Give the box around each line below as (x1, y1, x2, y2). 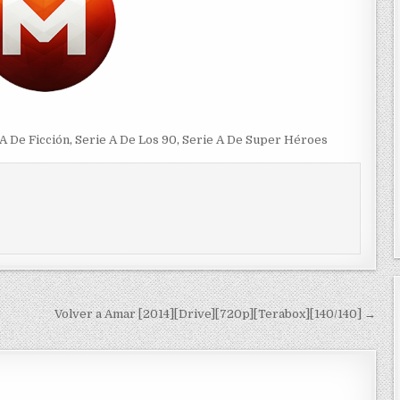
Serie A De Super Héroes (182, 132, 328, 146)
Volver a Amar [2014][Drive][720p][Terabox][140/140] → (54, 307, 377, 321)
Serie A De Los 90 (75, 132, 177, 146)
